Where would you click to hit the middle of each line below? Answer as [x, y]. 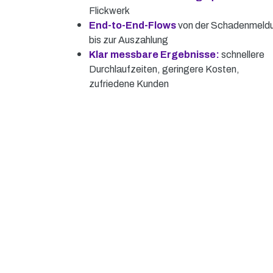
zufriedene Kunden [129, 84]
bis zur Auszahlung [129, 40]
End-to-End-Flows [133, 26]
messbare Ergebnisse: [165, 55]
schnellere [242, 55]
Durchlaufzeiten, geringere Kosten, [164, 69]
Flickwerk [109, 11]
